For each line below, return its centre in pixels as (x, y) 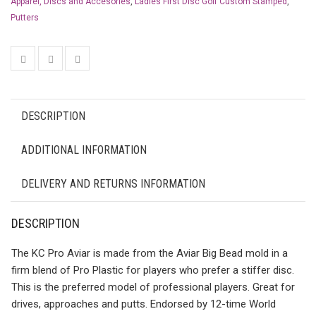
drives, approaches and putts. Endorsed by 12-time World (144, 304)
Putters (25, 18)
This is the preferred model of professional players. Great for (153, 287)
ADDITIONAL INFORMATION (84, 150)
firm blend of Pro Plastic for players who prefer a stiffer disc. (153, 270)
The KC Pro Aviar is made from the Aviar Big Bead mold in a (150, 253)
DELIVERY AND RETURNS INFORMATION (113, 184)
